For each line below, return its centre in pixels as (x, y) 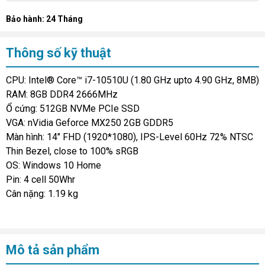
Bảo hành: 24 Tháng (44, 19)
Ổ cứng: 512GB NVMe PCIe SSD (73, 108)
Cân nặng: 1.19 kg (42, 193)
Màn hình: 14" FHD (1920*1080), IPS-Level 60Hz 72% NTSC (130, 137)
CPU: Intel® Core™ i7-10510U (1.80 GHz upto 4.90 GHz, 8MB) (132, 80)
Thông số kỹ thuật (59, 53)
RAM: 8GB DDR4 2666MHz (62, 94)
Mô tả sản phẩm (53, 250)
